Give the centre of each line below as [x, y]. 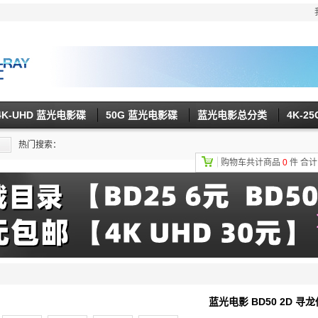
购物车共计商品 [252, 163]
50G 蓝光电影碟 [142, 115]
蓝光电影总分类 [232, 115]
